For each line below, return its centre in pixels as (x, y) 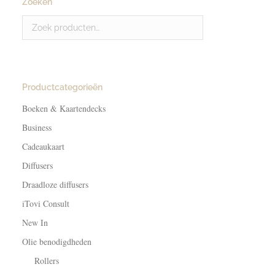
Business (37, 127)
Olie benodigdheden (57, 242)
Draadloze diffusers (55, 184)
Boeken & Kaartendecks (64, 108)
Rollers (47, 261)
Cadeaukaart (43, 146)
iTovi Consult (46, 203)
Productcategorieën (62, 87)
